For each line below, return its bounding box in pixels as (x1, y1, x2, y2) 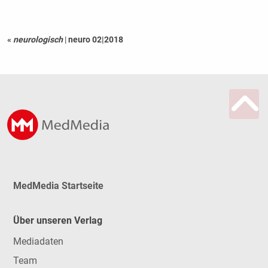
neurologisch (13, 34, 63, 44)
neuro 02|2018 (68, 34, 123, 44)
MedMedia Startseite (13, 180, 103, 192)
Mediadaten (13, 235, 63, 247)
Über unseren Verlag (13, 215, 102, 227)
